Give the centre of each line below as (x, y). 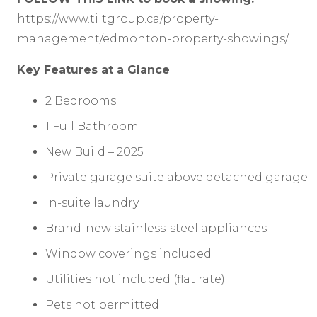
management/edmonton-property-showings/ (153, 38)
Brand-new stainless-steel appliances (156, 228)
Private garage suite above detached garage (177, 177)
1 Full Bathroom (92, 126)
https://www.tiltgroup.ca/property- (118, 18)
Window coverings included (128, 253)
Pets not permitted (102, 304)
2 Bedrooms (81, 100)
